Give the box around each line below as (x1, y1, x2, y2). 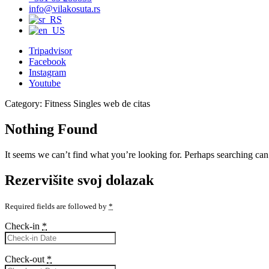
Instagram (29, 67, 66, 77)
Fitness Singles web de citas (44, 98, 150, 109)
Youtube (29, 78, 61, 88)
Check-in (5, 220, 42, 231)
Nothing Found (5, 121, 97, 137)
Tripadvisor (29, 46, 72, 56)
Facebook (29, 56, 66, 67)
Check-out (5, 253, 47, 264)
